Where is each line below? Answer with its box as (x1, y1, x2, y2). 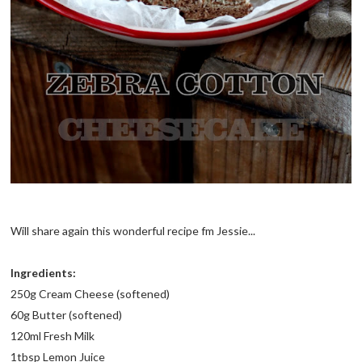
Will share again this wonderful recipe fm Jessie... (11, 223, 256, 238)
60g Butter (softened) (11, 307, 123, 322)
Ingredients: (11, 265, 77, 280)
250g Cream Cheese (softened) (11, 286, 170, 301)
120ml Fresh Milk (11, 328, 95, 343)
